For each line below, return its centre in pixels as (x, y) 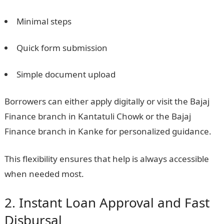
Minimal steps (44, 21)
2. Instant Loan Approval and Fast (107, 202)
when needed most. (44, 174)
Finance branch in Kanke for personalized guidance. (108, 131)
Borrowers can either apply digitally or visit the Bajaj (107, 101)
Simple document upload (66, 74)
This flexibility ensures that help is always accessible (106, 159)
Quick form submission (62, 48)
